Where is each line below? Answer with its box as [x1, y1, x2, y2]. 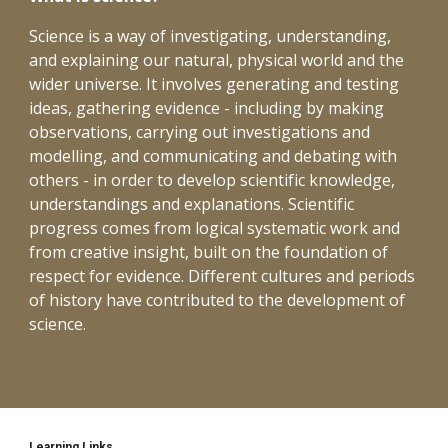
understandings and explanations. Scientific [29, 193, 355, 215]
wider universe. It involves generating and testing [29, 73, 400, 95]
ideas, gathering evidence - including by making [29, 97, 385, 119]
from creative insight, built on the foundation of [29, 241, 389, 263]
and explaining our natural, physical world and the [29, 49, 405, 71]
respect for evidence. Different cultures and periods [29, 265, 416, 287]
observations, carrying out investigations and [29, 121, 371, 143]
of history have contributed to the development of [29, 289, 406, 311]
